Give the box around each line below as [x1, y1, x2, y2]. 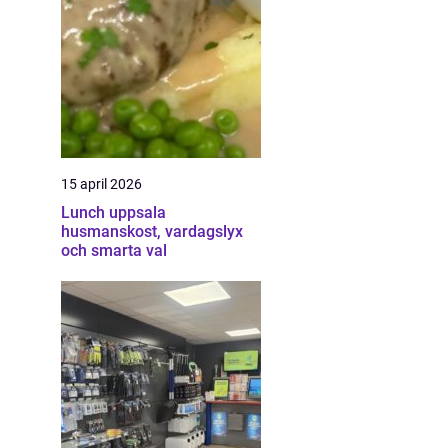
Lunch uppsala [61, 203, 166, 222]
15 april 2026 [61, 176, 142, 192]
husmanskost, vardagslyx [61, 222, 243, 241]
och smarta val [61, 241, 167, 260]
